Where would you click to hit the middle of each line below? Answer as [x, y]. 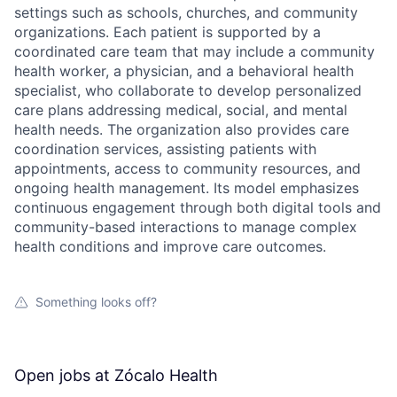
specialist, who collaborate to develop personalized [188, 90]
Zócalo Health [166, 375]
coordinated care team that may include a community [195, 51]
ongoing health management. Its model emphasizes [187, 188]
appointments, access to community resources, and [187, 168]
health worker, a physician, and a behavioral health [184, 71]
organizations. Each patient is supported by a [167, 32]
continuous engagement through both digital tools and [198, 207]
